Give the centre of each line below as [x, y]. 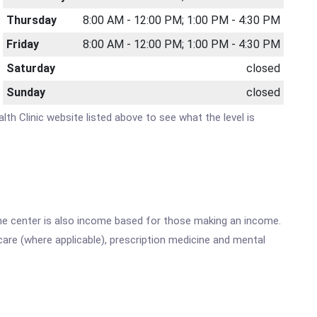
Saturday [31, 68]
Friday [23, 44]
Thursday [32, 20]
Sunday [26, 92]
